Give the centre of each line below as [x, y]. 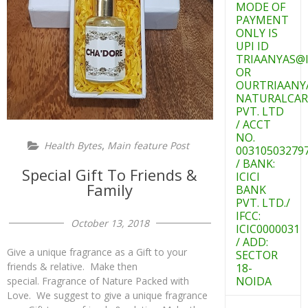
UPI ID [252, 46]
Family [110, 189]
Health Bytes [73, 145]
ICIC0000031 [267, 229]
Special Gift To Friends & [110, 174]
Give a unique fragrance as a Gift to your [97, 252]
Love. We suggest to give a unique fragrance [107, 295]
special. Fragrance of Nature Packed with [98, 280]
